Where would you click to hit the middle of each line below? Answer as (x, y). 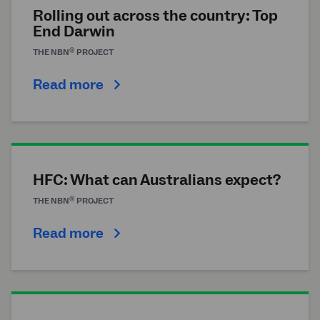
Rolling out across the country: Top (155, 15)
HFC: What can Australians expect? (157, 180)
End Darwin (74, 31)
